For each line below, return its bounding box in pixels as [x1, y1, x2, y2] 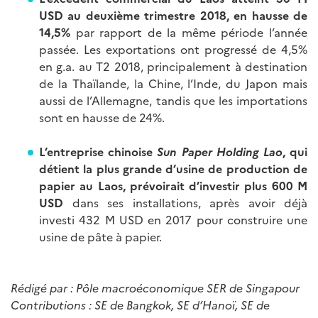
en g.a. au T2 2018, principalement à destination [39, 57, 307, 74]
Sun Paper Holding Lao [157, 143, 283, 159]
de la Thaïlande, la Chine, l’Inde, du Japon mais [39, 75, 307, 91]
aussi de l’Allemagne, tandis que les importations [39, 92, 307, 108]
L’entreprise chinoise [39, 143, 158, 159]
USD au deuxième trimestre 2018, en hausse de [39, 6, 307, 23]
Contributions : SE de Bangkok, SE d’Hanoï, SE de [11, 296, 270, 312]
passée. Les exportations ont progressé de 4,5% [39, 40, 307, 57]
